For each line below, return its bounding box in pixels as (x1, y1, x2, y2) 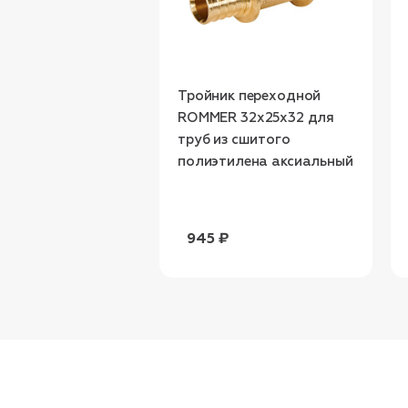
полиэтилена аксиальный (178, 154, 353, 168)
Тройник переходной (178, 88, 321, 103)
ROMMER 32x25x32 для (178, 110, 335, 125)
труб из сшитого (178, 132, 291, 147)
